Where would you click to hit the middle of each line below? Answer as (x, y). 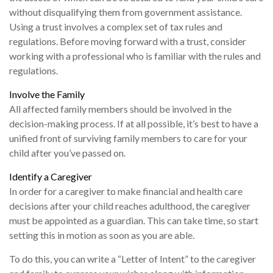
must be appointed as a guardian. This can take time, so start (134, 221)
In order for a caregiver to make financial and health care (126, 191)
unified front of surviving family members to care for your (128, 138)
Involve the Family (47, 94)
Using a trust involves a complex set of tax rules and (116, 27)
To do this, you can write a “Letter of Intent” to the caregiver (133, 259)
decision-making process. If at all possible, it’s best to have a (134, 124)
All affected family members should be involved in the (120, 109)
